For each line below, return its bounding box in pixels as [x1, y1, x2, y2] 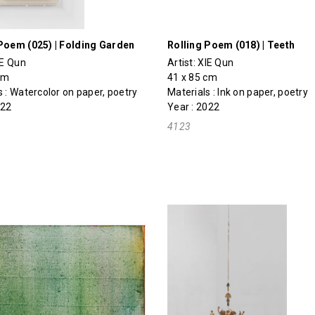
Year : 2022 [167, 101, 220, 112]
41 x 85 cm [167, 71, 217, 83]
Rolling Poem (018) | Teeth [167, 39, 295, 51]
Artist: [167, 56, 198, 68]
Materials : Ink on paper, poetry [167, 86, 308, 98]
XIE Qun [198, 56, 234, 68]
